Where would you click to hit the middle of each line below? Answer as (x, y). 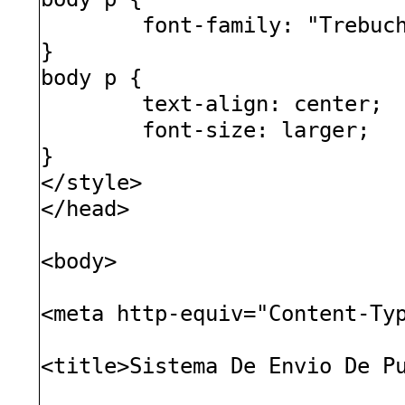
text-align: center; (263, 103)
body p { (92, 77)
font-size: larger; (256, 129)
